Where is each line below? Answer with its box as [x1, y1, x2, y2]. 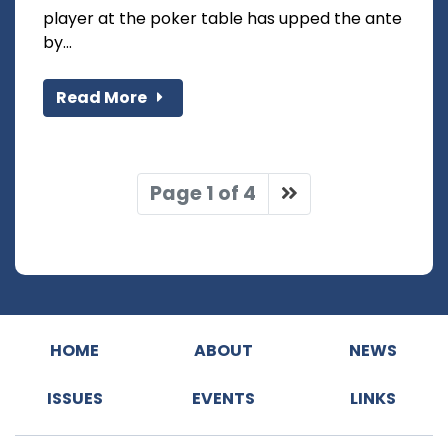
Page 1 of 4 [150, 179, 256, 207]
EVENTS [192, 386, 256, 410]
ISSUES [46, 386, 103, 410]
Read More [56, 85, 150, 109]
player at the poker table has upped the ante [43, 6, 402, 30]
